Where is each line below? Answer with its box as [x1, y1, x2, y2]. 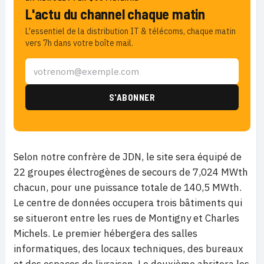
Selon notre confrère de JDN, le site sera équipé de [14, 150, 242, 164]
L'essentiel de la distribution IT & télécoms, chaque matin [25, 26, 236, 37]
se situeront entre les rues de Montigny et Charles [14, 212, 239, 225]
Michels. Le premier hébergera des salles [14, 227, 197, 240]
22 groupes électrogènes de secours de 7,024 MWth [14, 166, 248, 179]
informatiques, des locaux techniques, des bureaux [14, 242, 243, 256]
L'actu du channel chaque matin [25, 5, 205, 23]
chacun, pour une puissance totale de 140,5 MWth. [14, 181, 242, 194]
